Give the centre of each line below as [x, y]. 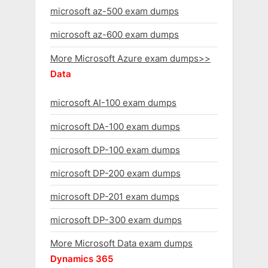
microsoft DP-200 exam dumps [115, 173]
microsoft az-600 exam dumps [115, 35]
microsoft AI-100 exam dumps [113, 103]
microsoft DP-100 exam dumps [115, 150]
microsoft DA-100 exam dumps [115, 126]
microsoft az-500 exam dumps [115, 11]
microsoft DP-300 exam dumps [116, 220]
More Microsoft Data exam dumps [121, 243]
